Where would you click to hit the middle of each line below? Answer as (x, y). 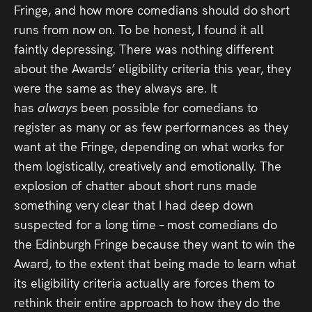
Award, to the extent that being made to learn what (155, 263)
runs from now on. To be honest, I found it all (139, 29)
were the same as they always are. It (116, 87)
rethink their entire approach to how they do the (148, 302)
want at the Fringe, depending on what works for (149, 146)
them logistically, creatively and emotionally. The (148, 165)
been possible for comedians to (169, 107)
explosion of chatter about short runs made (136, 185)
